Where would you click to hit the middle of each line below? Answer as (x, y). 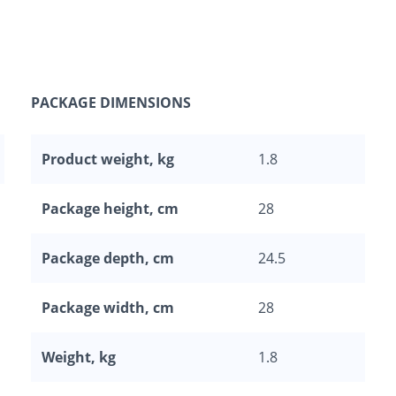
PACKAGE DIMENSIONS (111, 103)
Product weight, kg (108, 160)
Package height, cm (110, 209)
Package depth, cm (108, 259)
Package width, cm (108, 308)
